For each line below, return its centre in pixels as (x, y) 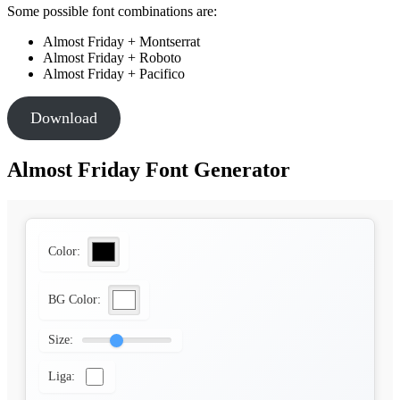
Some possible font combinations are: (112, 12)
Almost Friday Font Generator (149, 170)
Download (63, 118)
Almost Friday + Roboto (112, 58)
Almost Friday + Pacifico (114, 74)
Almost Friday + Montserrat (121, 42)
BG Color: (75, 300)
